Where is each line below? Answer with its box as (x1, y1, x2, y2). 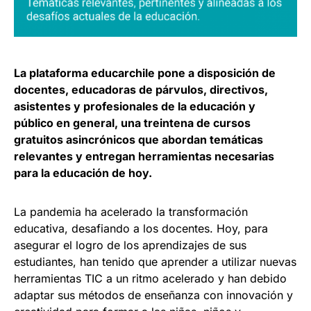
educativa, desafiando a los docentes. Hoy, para (14, 221, 268, 235)
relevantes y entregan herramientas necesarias (14, 149, 274, 163)
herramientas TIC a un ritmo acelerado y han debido (14, 271, 287, 285)
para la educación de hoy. (14, 166, 152, 180)
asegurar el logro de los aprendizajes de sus (14, 238, 246, 252)
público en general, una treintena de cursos (14, 116, 251, 130)
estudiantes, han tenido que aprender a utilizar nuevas (14, 255, 296, 269)
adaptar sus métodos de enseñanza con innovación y (14, 288, 293, 302)
